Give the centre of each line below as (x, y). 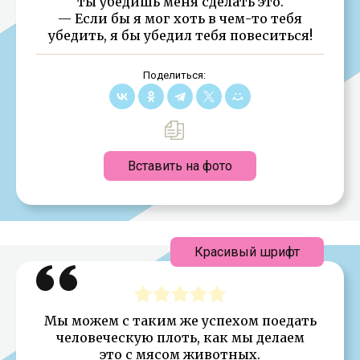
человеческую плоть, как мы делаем (180, 337)
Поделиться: (174, 75)
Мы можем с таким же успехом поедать (180, 320)
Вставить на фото (180, 166)
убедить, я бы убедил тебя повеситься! (180, 35)
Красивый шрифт (247, 252)
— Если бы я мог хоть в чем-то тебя (180, 18)
